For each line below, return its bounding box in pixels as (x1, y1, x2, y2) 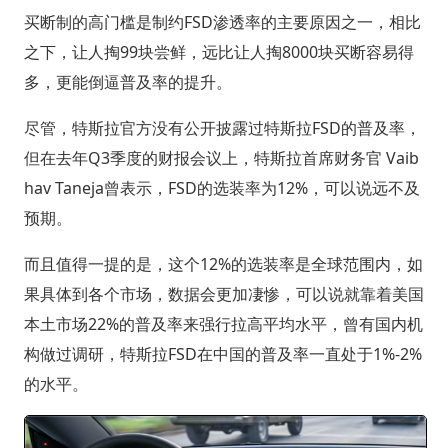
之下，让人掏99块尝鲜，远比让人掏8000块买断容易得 (23, 41, 414, 64)
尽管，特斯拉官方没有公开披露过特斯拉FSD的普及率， (23, 117, 421, 140)
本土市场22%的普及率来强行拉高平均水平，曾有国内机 (23, 313, 423, 336)
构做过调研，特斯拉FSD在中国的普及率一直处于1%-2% (23, 343, 422, 366)
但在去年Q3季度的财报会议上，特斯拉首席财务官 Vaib (23, 147, 419, 170)
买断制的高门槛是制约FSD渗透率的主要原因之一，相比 (23, 11, 421, 34)
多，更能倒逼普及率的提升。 (23, 71, 232, 94)
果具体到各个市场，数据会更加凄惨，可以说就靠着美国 (23, 283, 424, 306)
